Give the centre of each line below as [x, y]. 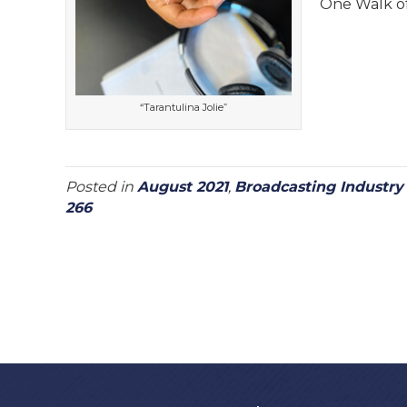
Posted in [101, 186]
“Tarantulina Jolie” [184, 107]
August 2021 [183, 186]
